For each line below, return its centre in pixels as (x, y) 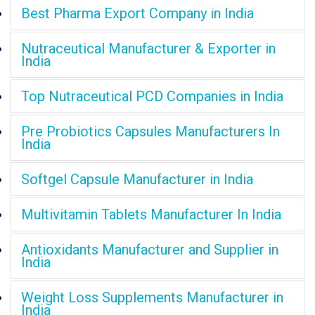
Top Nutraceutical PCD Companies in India (152, 96)
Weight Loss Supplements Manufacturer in (152, 297)
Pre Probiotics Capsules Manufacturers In (150, 131)
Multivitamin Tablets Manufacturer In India (151, 214)
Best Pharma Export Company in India (137, 13)
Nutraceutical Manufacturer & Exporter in (148, 48)
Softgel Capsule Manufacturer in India (137, 179)
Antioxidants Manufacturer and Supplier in (150, 249)
